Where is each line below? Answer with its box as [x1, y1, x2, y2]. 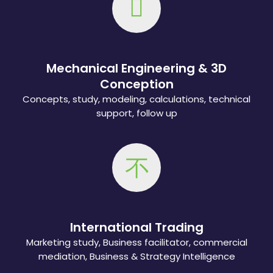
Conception [99, 75, 174, 93]
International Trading [69, 218, 204, 236]
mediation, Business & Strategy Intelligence [38, 249, 235, 263]
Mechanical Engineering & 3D [46, 59, 227, 77]
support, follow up [96, 106, 177, 119]
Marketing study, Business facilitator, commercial [26, 235, 247, 249]
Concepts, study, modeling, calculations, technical [23, 92, 250, 105]
